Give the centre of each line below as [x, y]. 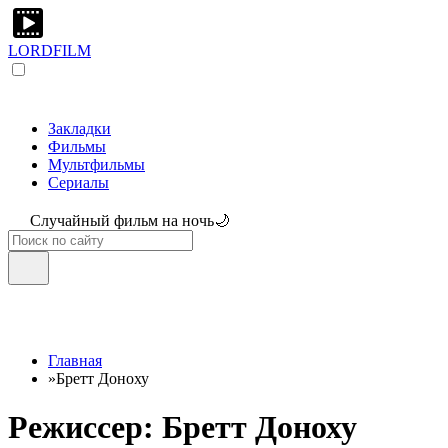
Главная [75, 360]
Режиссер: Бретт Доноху [182, 427]
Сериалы [78, 182]
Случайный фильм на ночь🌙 [130, 220]
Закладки [79, 128]
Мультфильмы [96, 164]
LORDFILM [49, 50]
